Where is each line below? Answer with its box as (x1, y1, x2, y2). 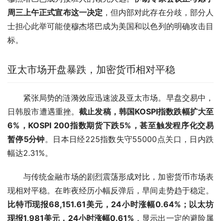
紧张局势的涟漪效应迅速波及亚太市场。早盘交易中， (23, 92, 214, 103)
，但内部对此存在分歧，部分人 (102, 7, 214, 17)
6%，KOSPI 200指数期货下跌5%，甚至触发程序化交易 (7, 120, 214, 130)
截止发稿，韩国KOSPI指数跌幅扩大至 (79, 106, 214, 116)
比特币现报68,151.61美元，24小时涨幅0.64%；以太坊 (7, 199, 214, 209)
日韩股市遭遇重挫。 (7, 106, 79, 116)
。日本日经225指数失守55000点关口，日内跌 (44, 134, 214, 144)
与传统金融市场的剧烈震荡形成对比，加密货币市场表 (23, 171, 214, 182)
